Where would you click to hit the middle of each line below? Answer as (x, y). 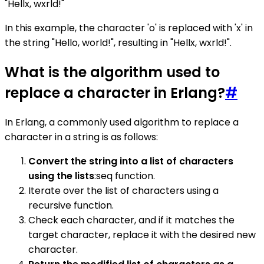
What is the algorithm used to (112, 72)
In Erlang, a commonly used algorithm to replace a (122, 123)
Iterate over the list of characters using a (123, 191)
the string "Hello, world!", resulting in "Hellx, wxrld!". (118, 43)
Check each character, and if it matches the (131, 220)
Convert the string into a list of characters (131, 161)
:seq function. (125, 176)
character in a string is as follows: (81, 137)
